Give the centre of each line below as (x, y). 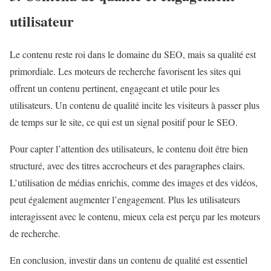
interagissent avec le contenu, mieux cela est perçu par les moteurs (135, 217)
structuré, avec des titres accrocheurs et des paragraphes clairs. (127, 166)
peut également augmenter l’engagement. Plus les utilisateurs (125, 200)
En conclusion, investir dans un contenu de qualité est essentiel (129, 260)
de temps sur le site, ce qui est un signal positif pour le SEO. (124, 122)
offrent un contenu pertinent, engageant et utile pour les (115, 88)
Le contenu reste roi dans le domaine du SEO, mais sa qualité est (133, 54)
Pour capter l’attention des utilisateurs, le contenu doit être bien (129, 149)
